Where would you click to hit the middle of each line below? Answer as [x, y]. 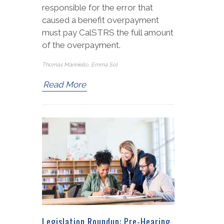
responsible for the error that [97, 7]
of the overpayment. [81, 45]
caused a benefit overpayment [100, 20]
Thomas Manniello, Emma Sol [80, 64]
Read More [64, 84]
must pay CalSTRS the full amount [108, 32]
